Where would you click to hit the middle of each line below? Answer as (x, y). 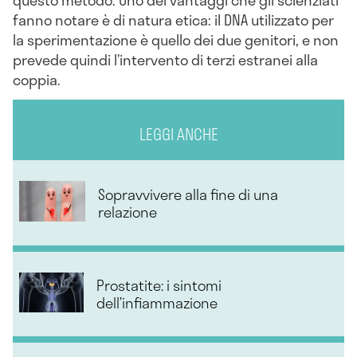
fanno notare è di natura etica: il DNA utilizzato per (173, 20)
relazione (128, 212)
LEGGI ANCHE (178, 135)
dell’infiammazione (157, 303)
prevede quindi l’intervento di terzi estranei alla (165, 59)
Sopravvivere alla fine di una (188, 194)
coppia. (37, 79)
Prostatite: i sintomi (159, 286)
